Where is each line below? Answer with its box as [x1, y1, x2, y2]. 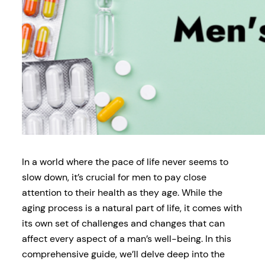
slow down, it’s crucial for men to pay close [21, 170, 206, 183]
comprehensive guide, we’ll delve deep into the [21, 247, 225, 260]
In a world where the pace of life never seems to [21, 155, 228, 168]
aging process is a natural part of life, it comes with [21, 201, 242, 214]
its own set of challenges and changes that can [21, 216, 225, 230]
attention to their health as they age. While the [21, 186, 222, 199]
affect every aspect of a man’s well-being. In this [21, 232, 231, 245]
